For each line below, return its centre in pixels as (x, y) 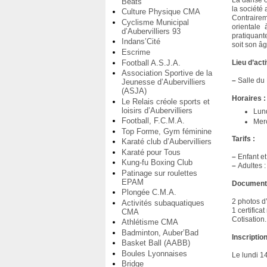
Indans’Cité (141, 42)
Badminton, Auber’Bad (160, 232)
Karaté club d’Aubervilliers (167, 142)
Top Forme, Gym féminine (167, 131)
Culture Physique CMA (161, 12)
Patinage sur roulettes (159, 173)
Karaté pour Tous (151, 152)
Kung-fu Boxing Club (157, 163)
